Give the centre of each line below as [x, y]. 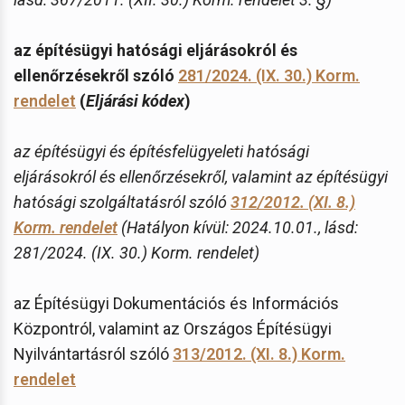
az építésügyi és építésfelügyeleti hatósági [161, 151]
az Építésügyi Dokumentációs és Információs [176, 303]
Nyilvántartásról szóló [93, 353]
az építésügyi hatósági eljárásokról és [155, 50]
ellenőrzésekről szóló [96, 75]
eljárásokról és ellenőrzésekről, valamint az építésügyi [201, 176]
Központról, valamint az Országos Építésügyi [173, 328]
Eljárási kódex [135, 100]
